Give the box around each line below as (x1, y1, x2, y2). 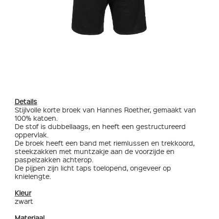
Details (15, 96, 37, 106)
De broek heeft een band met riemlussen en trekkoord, (15, 138, 195, 147)
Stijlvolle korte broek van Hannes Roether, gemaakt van (15, 105, 196, 114)
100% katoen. (15, 113, 58, 122)
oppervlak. (15, 130, 48, 139)
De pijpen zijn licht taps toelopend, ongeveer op (15, 163, 171, 172)
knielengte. (15, 171, 51, 180)
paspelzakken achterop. (15, 154, 93, 164)
